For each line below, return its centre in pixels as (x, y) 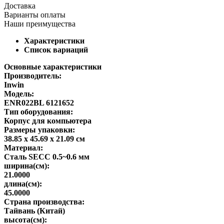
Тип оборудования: (38, 111)
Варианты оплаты (35, 14)
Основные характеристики (53, 66)
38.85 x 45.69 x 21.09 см (44, 138)
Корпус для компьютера (48, 120)
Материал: (23, 147)
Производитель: (33, 75)
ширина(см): (27, 165)
